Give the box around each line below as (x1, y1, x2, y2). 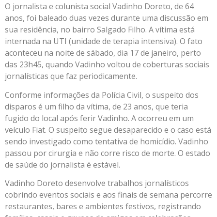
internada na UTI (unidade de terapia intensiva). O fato (5, 36, 202, 47)
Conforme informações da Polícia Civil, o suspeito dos (5, 89, 199, 100)
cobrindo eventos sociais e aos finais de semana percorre (5, 189, 212, 201)
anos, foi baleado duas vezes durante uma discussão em (5, 13, 208, 24)
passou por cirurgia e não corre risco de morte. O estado (5, 147, 210, 158)
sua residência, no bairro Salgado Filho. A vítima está (5, 24, 195, 35)
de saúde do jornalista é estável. (5, 159, 122, 170)
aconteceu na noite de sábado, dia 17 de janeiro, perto (5, 47, 201, 59)
